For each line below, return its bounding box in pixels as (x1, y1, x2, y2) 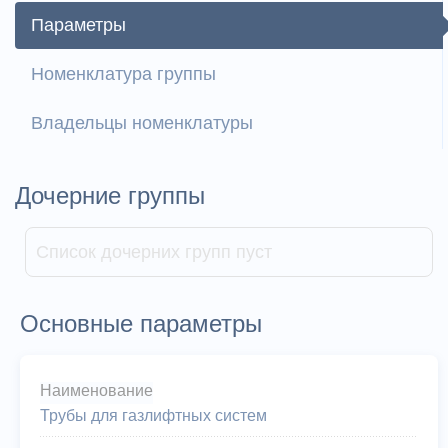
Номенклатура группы (31, 64, 216, 85)
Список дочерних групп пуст (36, 242, 272, 263)
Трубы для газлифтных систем (40, 407, 267, 425)
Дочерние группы (15, 182, 205, 210)
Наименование (40, 382, 153, 400)
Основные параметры (20, 310, 262, 338)
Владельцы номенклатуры (31, 113, 253, 134)
